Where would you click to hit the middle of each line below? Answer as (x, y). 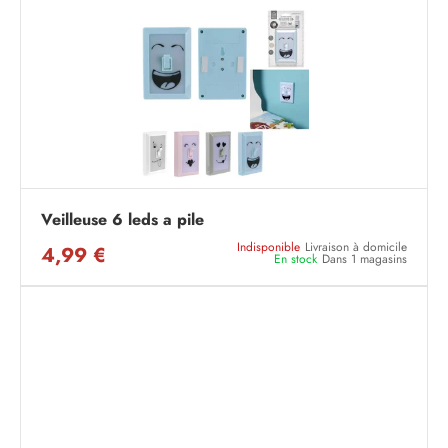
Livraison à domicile (356, 247)
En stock (295, 259)
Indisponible (268, 247)
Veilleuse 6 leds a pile (122, 219)
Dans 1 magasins (364, 259)
